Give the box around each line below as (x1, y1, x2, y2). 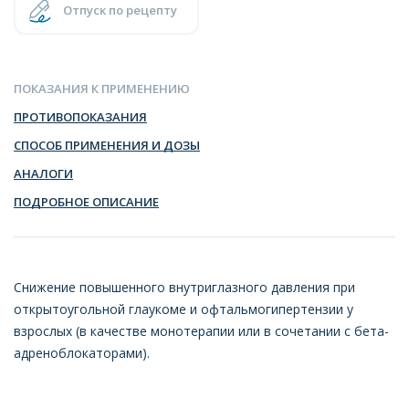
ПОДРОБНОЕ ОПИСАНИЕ (14, 193, 159, 210)
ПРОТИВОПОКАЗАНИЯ (14, 108, 147, 125)
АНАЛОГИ (14, 164, 73, 182)
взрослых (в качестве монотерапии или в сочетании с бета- (14, 321, 389, 340)
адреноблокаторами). (14, 343, 150, 362)
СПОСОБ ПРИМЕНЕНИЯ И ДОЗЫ (14, 136, 200, 153)
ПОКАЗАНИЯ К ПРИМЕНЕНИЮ (14, 79, 190, 97)
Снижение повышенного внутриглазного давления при (14, 278, 355, 296)
